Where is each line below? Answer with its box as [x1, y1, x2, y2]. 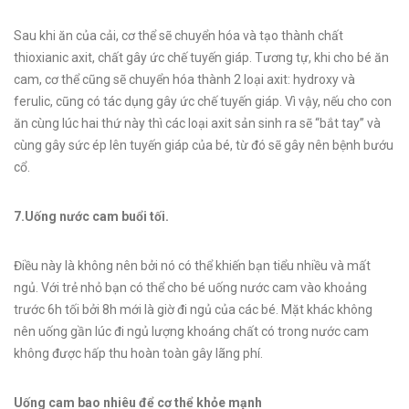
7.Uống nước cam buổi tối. [14, 209, 169, 224]
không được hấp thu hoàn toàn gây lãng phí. [14, 346, 263, 361]
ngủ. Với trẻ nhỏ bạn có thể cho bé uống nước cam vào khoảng [14, 280, 367, 295]
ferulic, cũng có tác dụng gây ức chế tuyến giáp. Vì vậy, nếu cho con [14, 94, 392, 109]
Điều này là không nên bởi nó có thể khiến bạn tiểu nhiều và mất [14, 258, 371, 273]
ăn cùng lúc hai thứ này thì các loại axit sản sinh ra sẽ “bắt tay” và [14, 116, 381, 131]
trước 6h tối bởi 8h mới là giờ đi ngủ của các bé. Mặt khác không [14, 302, 372, 317]
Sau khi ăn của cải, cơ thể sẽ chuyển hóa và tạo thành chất [14, 28, 343, 43]
